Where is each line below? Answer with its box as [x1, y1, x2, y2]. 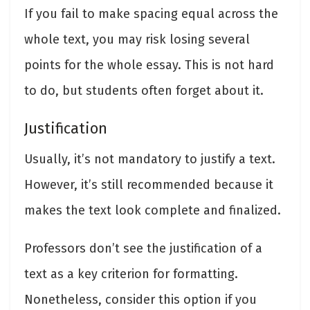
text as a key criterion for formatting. [24, 266, 238, 282]
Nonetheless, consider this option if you [24, 292, 257, 308]
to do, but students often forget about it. [24, 82, 264, 98]
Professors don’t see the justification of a [24, 241, 262, 257]
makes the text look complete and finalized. [24, 203, 281, 219]
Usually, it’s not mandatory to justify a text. [24, 152, 275, 167]
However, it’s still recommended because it [24, 177, 273, 193]
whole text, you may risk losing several [24, 31, 250, 47]
